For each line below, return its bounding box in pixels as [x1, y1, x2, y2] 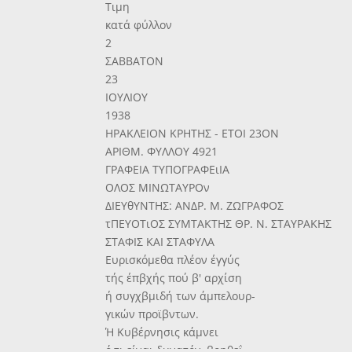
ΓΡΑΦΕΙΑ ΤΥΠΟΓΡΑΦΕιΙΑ [105, 162, 230, 178]
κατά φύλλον [105, 17, 173, 33]
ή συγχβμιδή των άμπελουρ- [105, 288, 256, 304]
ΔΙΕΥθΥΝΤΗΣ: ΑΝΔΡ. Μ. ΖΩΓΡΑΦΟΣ [105, 198, 284, 214]
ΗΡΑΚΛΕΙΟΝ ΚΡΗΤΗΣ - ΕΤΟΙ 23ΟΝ [105, 126, 280, 141]
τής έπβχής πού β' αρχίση [105, 270, 243, 286]
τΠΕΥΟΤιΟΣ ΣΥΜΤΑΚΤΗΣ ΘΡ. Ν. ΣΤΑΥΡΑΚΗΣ [105, 216, 332, 232]
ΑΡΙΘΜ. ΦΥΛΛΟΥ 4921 [105, 144, 218, 159]
